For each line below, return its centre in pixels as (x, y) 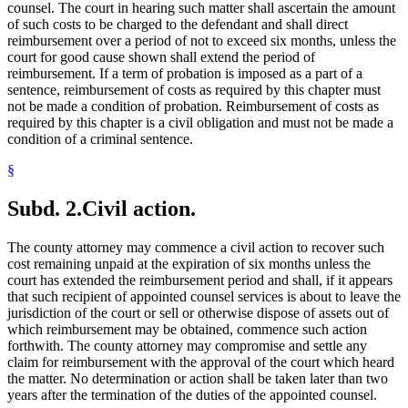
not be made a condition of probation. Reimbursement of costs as (193, 107)
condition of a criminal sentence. (100, 139)
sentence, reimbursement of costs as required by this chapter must (194, 90)
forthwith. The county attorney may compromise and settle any (187, 346)
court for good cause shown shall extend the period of (161, 57)
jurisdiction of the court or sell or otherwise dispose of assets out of (198, 313)
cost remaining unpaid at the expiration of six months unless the (189, 264)
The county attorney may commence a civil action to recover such (196, 248)
